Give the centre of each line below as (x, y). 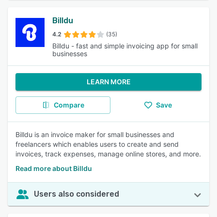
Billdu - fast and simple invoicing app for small (125, 46)
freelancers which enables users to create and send (97, 144)
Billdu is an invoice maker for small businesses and (95, 134)
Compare (69, 105)
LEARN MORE (108, 82)
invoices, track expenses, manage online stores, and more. (108, 154)
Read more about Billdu (54, 168)
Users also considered (77, 194)
